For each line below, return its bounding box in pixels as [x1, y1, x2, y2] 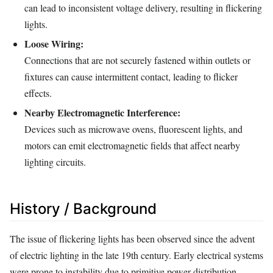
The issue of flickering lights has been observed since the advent [10, 232, 255, 245]
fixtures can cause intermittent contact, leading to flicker [24, 69, 238, 83]
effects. [24, 86, 52, 99]
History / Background [10, 199, 157, 218]
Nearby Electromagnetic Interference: [24, 105, 180, 119]
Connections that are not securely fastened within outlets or [24, 53, 250, 66]
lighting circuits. [24, 155, 86, 168]
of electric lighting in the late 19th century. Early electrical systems [10, 248, 263, 261]
